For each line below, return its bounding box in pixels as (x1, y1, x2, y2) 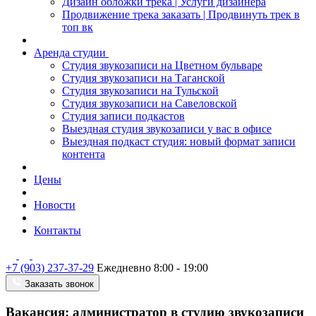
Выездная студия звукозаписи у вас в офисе (62, 123, 272, 135)
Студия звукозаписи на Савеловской (62, 97, 237, 109)
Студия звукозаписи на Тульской (62, 85, 219, 97)
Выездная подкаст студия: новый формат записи (62, 135, 296, 147)
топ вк (62, 21, 93, 33)
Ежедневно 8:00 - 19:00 (97, 262, 208, 274)
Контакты (34, 224, 81, 236)
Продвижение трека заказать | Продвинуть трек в (62, 8, 300, 20)
